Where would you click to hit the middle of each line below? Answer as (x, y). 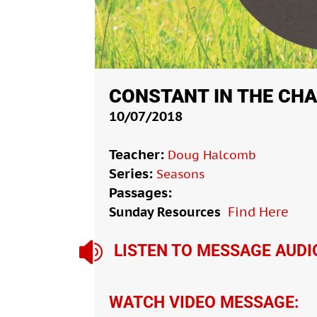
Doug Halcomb (212, 155)
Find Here (259, 212)
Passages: (141, 192)
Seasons (181, 174)
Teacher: (139, 154)
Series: (133, 173)
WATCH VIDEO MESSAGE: (204, 302)
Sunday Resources (165, 212)
